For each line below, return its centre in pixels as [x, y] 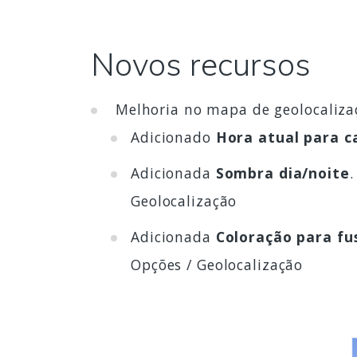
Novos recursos [201, 64]
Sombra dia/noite [282, 173]
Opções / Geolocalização [217, 265]
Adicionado [173, 137]
